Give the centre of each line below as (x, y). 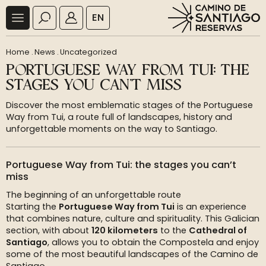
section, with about (49, 230)
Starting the (32, 207)
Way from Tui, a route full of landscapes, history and (119, 117)
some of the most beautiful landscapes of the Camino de (132, 254)
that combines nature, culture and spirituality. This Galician (133, 218)
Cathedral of (218, 230)
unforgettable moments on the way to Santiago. (112, 129)
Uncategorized (88, 52)
